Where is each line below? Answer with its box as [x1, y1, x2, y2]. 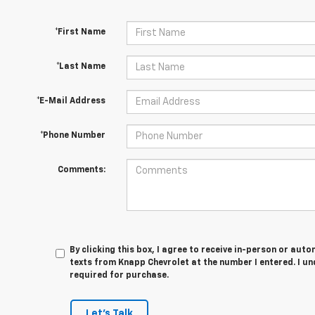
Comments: [57, 166, 105, 174]
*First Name [54, 28, 105, 37]
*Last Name [56, 63, 105, 71]
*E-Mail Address [36, 97, 105, 105]
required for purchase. [70, 271, 169, 280]
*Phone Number [39, 131, 105, 140]
